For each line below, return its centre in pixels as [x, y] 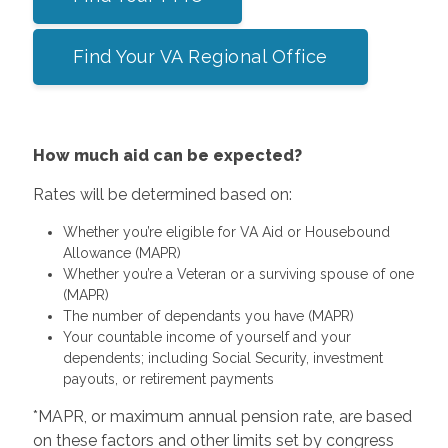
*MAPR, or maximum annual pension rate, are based [222, 416]
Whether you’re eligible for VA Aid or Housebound [226, 231]
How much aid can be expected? [167, 155]
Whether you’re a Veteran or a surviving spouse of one [238, 273]
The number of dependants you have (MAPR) [208, 315]
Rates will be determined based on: [162, 194]
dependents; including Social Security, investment [222, 357]
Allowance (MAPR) [121, 252]
